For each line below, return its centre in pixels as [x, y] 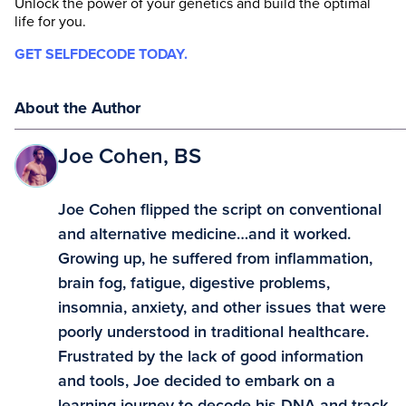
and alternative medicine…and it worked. [205, 233]
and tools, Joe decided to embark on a [197, 380]
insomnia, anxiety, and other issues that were [222, 307]
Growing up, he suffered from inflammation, [216, 258]
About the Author [77, 107]
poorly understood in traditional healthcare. [214, 331]
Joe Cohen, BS [130, 156]
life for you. [50, 21]
